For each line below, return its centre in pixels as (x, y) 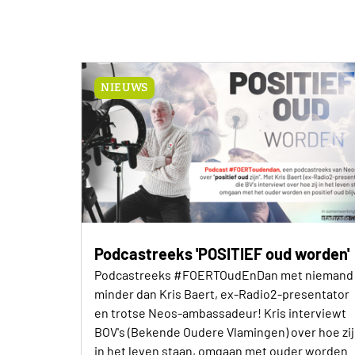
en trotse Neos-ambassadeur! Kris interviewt (220, 312)
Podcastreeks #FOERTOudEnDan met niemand (224, 274)
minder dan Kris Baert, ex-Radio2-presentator (222, 293)
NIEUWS (124, 87)
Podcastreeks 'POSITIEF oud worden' (222, 253)
